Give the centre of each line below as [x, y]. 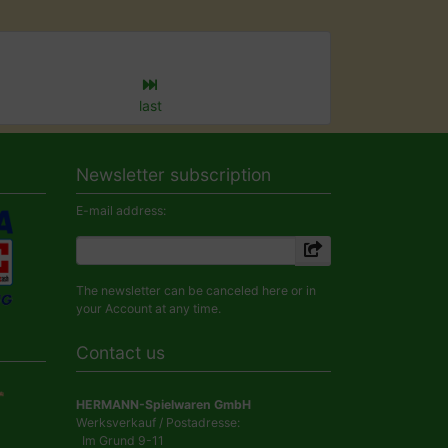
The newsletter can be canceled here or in [196, 291]
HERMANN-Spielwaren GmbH [163, 405]
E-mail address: [121, 211]
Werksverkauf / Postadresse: [158, 423]
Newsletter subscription [173, 175]
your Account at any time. [148, 309]
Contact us [120, 352]
